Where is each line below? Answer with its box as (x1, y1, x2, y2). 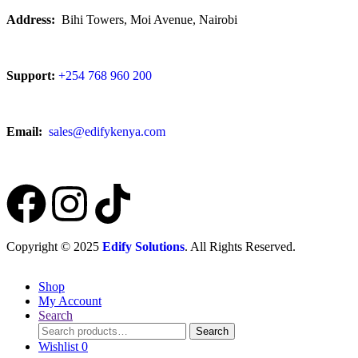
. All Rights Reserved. (185, 239, 296, 253)
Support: (6, 68, 55, 82)
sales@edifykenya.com (49, 124, 165, 138)
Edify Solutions (102, 239, 185, 253)
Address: (6, 12, 55, 26)
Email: (6, 124, 46, 138)
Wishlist (38, 339, 78, 353)
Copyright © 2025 (6, 239, 102, 253)
